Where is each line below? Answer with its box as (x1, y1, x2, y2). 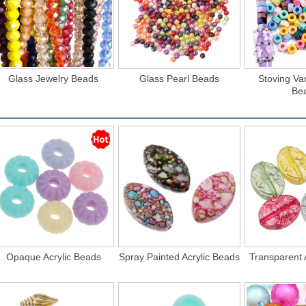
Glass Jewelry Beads (8, 73, 99, 85)
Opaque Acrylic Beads (5, 251, 101, 263)
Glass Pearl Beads (139, 73, 220, 85)
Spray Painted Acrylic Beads (119, 251, 240, 263)
